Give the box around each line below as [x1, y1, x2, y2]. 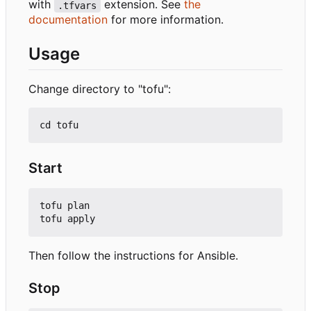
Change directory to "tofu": [28, 82, 171, 96]
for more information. [108, 12, 224, 27]
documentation [28, 12, 108, 27]
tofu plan [40, 200, 90, 212]
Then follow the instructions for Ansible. [28, 249, 238, 263]
